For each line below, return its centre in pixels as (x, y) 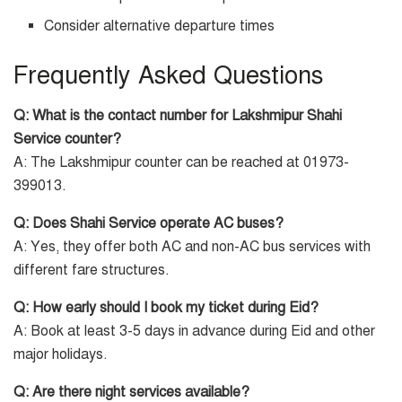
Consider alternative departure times (160, 26)
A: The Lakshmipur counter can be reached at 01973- (181, 162)
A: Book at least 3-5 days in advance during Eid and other (194, 331)
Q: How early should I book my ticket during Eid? (166, 307)
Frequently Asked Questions (168, 76)
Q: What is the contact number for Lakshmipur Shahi (178, 115)
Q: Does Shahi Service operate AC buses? (149, 223)
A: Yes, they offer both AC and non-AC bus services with (192, 246)
